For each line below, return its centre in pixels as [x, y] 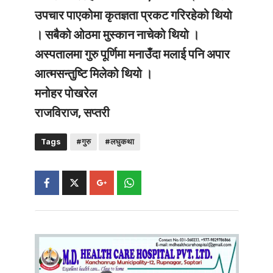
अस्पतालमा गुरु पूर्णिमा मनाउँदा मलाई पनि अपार [132, 54]
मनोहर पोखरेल [66, 93]
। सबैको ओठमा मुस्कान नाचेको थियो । [117, 34]
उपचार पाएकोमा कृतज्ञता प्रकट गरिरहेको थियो [133, 15]
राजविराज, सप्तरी [72, 112]
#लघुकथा [119, 141]
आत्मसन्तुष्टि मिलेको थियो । [93, 73]
